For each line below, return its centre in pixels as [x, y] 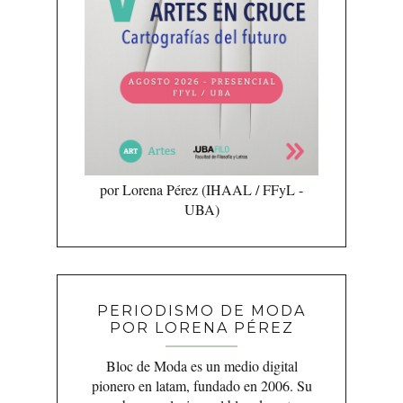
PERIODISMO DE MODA [201, 310]
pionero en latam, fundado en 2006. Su [201, 385]
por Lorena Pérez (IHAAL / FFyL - [201, 189]
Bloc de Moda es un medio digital [201, 365]
